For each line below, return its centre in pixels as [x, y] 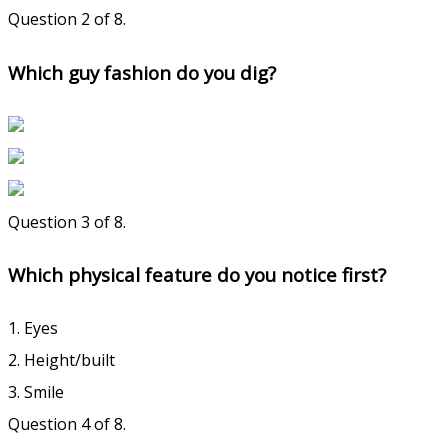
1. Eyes [33, 328]
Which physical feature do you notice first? [197, 275]
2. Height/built [61, 360]
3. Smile [36, 392]
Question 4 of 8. [67, 424]
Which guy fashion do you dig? [142, 72]
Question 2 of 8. [67, 19]
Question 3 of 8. [67, 221]
